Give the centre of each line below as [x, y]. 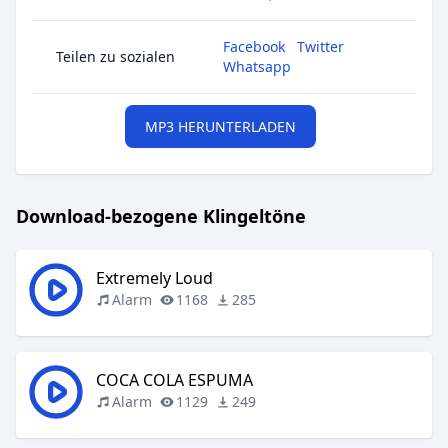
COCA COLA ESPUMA [174, 380]
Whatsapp [257, 66]
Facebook [254, 46]
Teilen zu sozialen [115, 56]
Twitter [320, 46]
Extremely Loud [154, 278]
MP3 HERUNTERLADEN [220, 126]
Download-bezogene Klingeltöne [161, 216]
